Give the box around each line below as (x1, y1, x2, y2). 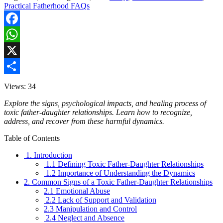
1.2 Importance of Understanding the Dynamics (44, 168, 195, 177)
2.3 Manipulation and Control (44, 204, 137, 213)
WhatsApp (4, 45, 38, 54)
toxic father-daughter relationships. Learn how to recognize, (4, 108, 192, 116)
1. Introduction (24, 150, 72, 159)
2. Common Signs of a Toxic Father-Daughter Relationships (24, 177, 213, 186)
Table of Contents (4, 133, 60, 142)
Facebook (4, 29, 35, 38)
